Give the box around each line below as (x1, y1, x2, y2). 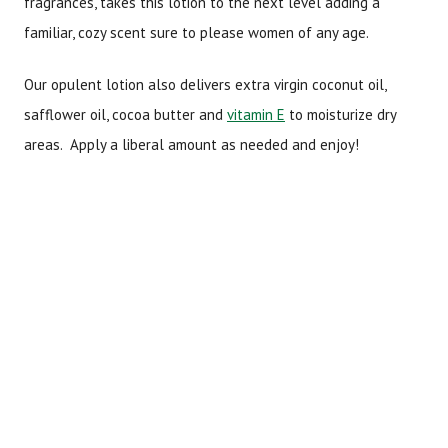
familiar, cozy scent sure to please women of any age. (24, 22, 372, 42)
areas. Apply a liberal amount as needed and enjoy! (24, 135, 359, 155)
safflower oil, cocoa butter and (24, 105, 227, 125)
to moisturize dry (285, 105, 396, 125)
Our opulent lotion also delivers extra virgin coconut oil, (24, 75, 386, 95)
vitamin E (227, 105, 285, 125)
